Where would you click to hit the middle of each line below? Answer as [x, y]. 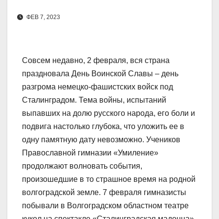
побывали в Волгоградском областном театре [105, 206]
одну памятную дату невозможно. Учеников [101, 140]
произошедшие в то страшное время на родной [109, 179]
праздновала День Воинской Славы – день [100, 74]
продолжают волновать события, [82, 166]
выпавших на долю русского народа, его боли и [109, 113]
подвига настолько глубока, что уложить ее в [103, 127]
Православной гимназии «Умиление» [90, 153]
